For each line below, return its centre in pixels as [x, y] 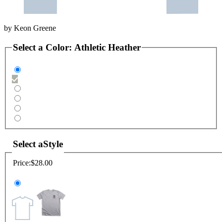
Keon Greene [36, 28]
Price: [22, 163]
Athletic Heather [108, 47]
